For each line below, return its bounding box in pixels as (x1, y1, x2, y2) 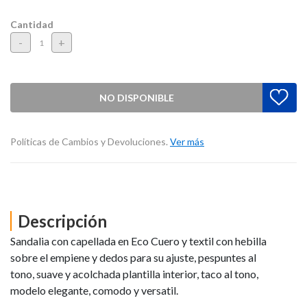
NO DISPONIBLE (99, 91, 174, 103)
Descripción (18, 211, 107, 232)
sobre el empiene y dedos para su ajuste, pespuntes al (10, 250, 256, 264)
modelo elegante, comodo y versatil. (10, 283, 178, 297)
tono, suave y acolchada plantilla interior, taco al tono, (10, 267, 258, 280)
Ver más (170, 136, 204, 148)
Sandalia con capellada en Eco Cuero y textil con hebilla (10, 234, 267, 247)
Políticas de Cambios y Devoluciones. (10, 136, 170, 148)
